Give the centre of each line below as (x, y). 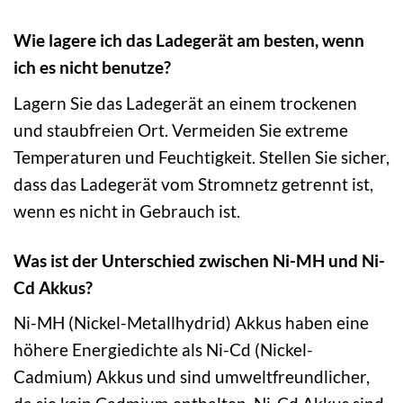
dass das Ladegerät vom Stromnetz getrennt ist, (193, 184)
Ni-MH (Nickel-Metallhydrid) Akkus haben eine (191, 323)
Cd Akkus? (53, 287)
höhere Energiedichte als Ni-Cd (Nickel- (163, 350)
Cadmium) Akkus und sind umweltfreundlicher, (192, 377)
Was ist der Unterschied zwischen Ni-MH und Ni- (199, 260)
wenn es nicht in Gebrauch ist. (127, 210)
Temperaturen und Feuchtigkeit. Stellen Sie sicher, (201, 157)
